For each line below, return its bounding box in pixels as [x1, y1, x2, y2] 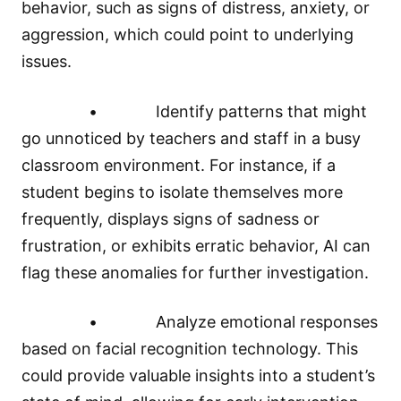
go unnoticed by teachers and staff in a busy [21, 128, 361, 148]
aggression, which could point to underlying [21, 25, 354, 45]
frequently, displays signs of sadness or [21, 209, 320, 228]
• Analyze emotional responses [21, 311, 378, 331]
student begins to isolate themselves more [21, 182, 343, 201]
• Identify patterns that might [21, 101, 367, 121]
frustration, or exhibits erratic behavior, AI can [21, 235, 371, 255]
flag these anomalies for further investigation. [21, 262, 369, 282]
